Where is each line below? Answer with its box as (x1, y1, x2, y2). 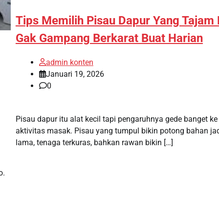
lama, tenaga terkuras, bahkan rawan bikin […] (15, 138, 173, 148)
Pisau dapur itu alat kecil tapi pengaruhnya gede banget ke (15, 114, 218, 124)
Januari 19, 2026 (45, 69, 104, 79)
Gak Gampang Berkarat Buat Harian (15, 31, 203, 45)
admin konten (45, 58, 93, 67)
